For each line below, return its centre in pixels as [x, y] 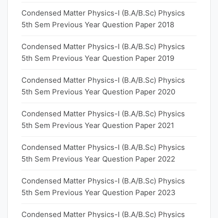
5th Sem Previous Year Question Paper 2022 [98, 159]
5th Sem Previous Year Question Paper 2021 [98, 125]
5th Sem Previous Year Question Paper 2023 [99, 192]
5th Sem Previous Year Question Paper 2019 [98, 58]
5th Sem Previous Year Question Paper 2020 [98, 92]
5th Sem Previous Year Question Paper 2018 [98, 25]
